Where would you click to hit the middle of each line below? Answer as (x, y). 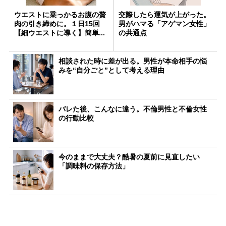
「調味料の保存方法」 (94, 166)
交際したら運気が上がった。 (164, 14)
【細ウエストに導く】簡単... (60, 33)
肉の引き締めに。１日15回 (57, 23)
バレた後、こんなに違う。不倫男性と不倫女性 (133, 109)
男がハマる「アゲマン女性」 (164, 23)
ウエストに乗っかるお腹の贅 (60, 14)
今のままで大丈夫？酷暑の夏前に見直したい (129, 157)
